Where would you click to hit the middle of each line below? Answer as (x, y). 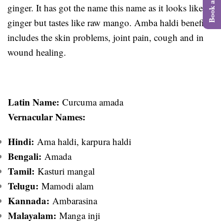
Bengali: (25, 156)
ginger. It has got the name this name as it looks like (105, 7)
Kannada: (29, 200)
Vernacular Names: (47, 116)
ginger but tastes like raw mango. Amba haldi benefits (109, 22)
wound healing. (37, 52)
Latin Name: (34, 102)
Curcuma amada (91, 102)
